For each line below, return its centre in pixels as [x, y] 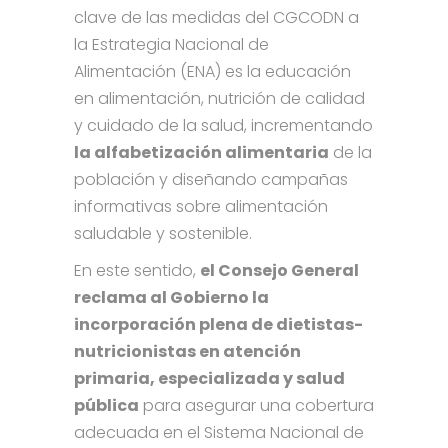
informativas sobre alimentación [201, 207]
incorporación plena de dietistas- [218, 325]
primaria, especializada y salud [209, 379]
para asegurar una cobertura [256, 406]
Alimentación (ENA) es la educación [212, 72]
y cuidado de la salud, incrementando [223, 126]
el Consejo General [279, 271]
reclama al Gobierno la [171, 298]
